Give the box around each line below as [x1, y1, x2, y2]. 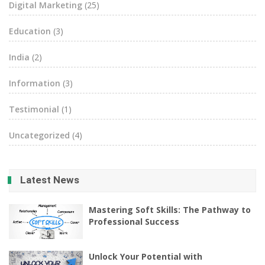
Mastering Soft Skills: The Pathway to [89, 204, 251, 215]
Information [9, 77, 60, 89]
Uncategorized [9, 130, 70, 141]
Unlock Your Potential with [89, 250, 203, 262]
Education [9, 25, 51, 37]
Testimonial [9, 104, 59, 115]
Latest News [20, 174, 79, 186]
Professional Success [89, 216, 180, 227]
